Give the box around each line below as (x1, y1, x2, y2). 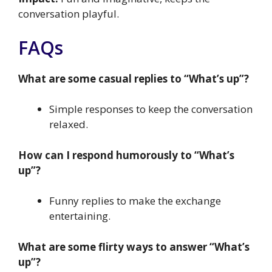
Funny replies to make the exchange (49, 194, 221, 208)
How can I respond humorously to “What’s (18, 148, 234, 162)
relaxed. (49, 117, 88, 132)
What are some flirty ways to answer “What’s (18, 239, 250, 254)
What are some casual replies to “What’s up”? (18, 71, 249, 86)
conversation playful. (18, 7, 119, 21)
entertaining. (49, 209, 110, 223)
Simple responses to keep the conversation (49, 102, 253, 117)
